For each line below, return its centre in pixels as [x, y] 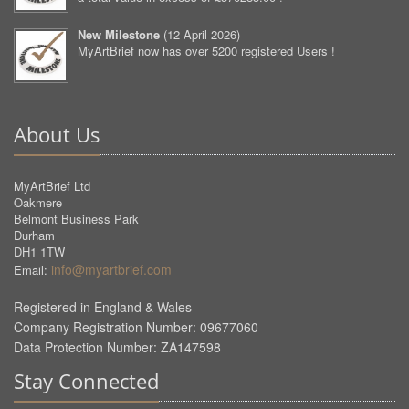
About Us [57, 134]
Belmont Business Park [76, 219]
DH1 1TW [39, 252]
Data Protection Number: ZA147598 [117, 347]
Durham [34, 235]
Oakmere [38, 202]
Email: [32, 270]
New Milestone [119, 34]
